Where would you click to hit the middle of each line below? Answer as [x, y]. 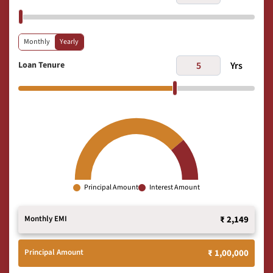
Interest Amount [175, 187]
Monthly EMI [46, 219]
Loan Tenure [41, 65]
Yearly [69, 41]
